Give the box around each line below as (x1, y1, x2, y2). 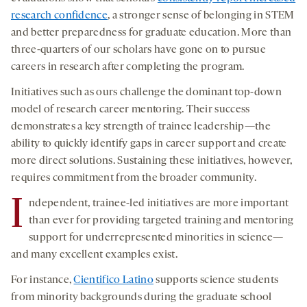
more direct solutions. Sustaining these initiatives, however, (11, 155, 293, 167)
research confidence (11, 10, 108, 21)
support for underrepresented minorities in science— (29, 232, 284, 243)
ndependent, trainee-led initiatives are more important (29, 197, 289, 209)
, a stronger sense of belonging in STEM (108, 10, 295, 21)
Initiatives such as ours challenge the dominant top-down (11, 86, 282, 98)
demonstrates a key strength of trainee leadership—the (11, 121, 271, 132)
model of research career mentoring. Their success (11, 103, 250, 115)
